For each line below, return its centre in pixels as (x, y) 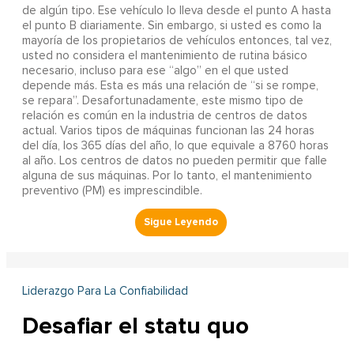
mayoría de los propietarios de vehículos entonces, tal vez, (177, 40)
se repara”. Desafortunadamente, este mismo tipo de (162, 100)
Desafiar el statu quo (135, 326)
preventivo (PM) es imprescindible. (112, 190)
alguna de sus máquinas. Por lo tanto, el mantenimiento (167, 175)
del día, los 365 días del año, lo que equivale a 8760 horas (175, 145)
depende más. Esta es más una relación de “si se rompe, (170, 85)
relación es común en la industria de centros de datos (164, 115)
